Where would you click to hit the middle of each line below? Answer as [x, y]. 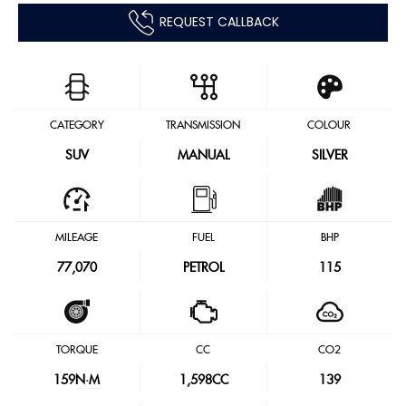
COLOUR [329, 125]
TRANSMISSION [203, 125]
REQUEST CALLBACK [219, 21]
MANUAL [203, 156]
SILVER [329, 156]
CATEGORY [77, 125]
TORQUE [77, 350]
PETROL [203, 268]
